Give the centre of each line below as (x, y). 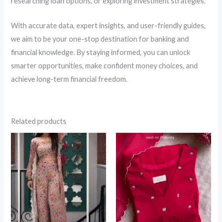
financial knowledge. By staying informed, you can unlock (101, 52)
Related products (39, 121)
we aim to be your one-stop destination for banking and (100, 39)
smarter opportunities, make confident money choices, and (105, 65)
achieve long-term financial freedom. (69, 79)
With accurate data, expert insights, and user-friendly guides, (109, 25)
